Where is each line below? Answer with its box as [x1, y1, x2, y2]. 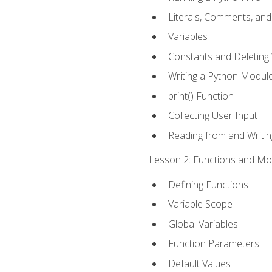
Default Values [168, 256, 231, 270]
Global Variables [168, 217, 238, 231]
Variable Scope [168, 197, 233, 211]
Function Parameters [168, 237, 259, 251]
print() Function [168, 89, 234, 103]
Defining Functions [168, 177, 248, 191]
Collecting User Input [168, 109, 257, 123]
